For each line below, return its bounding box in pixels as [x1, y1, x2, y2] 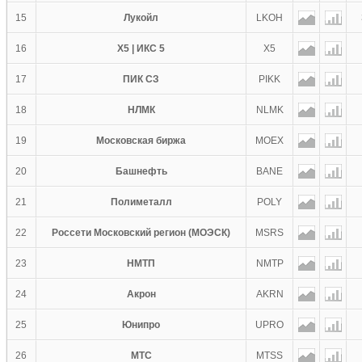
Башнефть [115, 166, 167, 177]
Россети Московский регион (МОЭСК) [52, 227, 230, 238]
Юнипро [122, 319, 160, 330]
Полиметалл [110, 196, 172, 208]
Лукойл [124, 12, 158, 23]
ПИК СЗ [123, 74, 159, 85]
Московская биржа [96, 135, 186, 146]
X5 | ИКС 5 [117, 43, 165, 54]
